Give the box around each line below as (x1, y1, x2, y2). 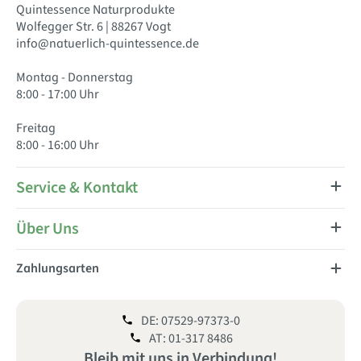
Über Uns (16, 218, 79, 240)
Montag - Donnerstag (16, 68, 133, 86)
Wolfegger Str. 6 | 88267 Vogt (16, 18, 171, 35)
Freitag (16, 119, 56, 137)
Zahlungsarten (16, 259, 99, 277)
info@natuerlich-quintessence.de (16, 35, 199, 52)
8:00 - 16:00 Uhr (16, 136, 99, 154)
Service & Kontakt (16, 176, 138, 199)
